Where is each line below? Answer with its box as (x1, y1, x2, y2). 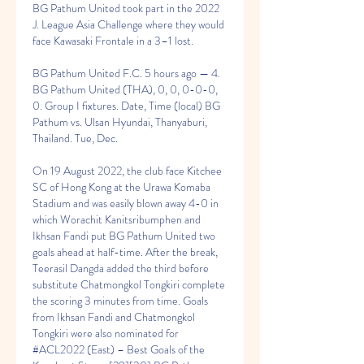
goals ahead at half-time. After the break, (32, 244, 218, 260)
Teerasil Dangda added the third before (32, 260, 209, 276)
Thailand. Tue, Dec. (32, 130, 118, 146)
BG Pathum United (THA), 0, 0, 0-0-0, (32, 81, 218, 97)
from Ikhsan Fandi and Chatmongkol (32, 309, 195, 325)
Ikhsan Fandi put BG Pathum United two (32, 227, 215, 244)
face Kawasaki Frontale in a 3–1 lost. (32, 32, 193, 49)
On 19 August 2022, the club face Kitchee (32, 162, 222, 179)
